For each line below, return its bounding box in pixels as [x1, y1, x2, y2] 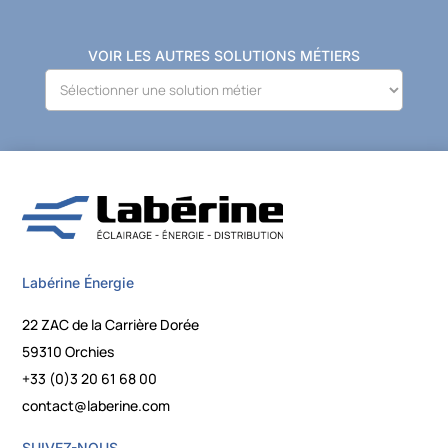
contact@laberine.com [22, 396, 171, 416]
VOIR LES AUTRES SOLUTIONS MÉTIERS [87, 46, 360, 64]
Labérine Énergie [22, 274, 135, 292]
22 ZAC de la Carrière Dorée [22, 315, 200, 335]
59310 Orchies [22, 342, 115, 362]
